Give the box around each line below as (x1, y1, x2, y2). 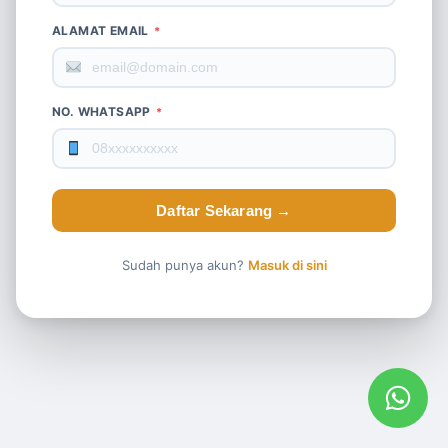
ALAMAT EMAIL (52, 22, 153, 38)
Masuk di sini (247, 256, 327, 273)
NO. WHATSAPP (52, 103, 155, 119)
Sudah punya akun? (121, 256, 248, 273)
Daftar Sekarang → (156, 201, 292, 219)
